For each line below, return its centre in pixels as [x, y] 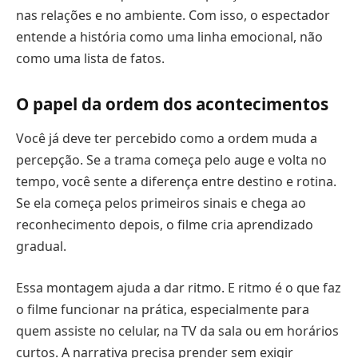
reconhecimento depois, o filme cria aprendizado [165, 225]
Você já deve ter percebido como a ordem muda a [167, 139]
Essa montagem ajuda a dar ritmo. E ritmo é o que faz [179, 287]
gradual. [41, 247]
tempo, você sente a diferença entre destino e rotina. [176, 182]
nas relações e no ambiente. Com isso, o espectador [173, 15]
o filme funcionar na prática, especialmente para [163, 309]
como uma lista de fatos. [90, 58]
